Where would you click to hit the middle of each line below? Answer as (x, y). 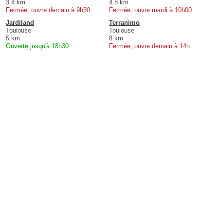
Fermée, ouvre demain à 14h (149, 46)
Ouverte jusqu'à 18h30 (37, 46)
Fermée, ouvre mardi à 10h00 (150, 10)
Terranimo (124, 22)
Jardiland (20, 22)
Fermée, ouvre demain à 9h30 (48, 10)
